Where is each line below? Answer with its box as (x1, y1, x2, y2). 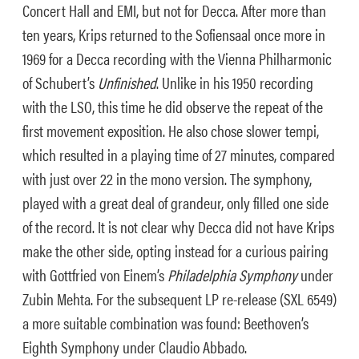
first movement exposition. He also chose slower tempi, (22, 119, 319, 142)
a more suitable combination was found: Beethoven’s (22, 311, 309, 334)
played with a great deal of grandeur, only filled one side (22, 191, 329, 214)
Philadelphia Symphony (167, 263, 297, 286)
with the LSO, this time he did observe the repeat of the (22, 95, 323, 118)
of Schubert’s (22, 71, 98, 94)
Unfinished (98, 71, 156, 94)
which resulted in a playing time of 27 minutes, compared (22, 143, 335, 166)
